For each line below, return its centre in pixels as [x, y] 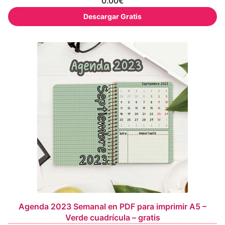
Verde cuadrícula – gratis [113, 217]
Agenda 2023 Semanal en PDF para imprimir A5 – [113, 206]
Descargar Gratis [113, 16]
